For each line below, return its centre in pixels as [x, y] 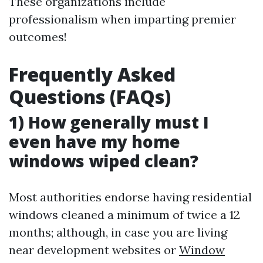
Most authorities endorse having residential [130, 197]
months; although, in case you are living [118, 232]
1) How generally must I [109, 122]
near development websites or [94, 250]
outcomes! [38, 37]
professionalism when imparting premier [122, 19]
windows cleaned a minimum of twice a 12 [124, 215]
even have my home [95, 141]
